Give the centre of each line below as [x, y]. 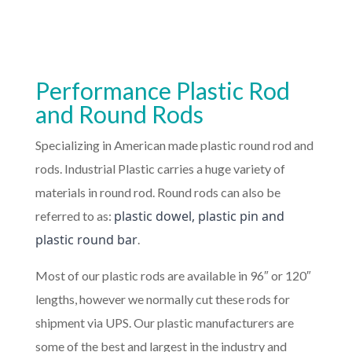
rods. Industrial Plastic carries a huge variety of [160, 169]
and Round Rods [119, 114]
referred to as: [74, 216]
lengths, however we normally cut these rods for [162, 299]
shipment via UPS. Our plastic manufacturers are [164, 323]
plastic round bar [86, 240]
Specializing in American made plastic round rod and [174, 145]
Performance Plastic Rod [162, 91]
